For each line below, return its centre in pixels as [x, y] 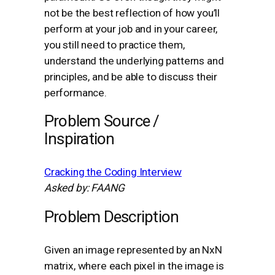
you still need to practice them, [114, 45]
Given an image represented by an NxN [133, 250]
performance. [76, 92]
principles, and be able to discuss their [131, 76]
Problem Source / [102, 121]
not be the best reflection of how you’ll [132, 13]
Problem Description [112, 216]
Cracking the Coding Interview [113, 172]
